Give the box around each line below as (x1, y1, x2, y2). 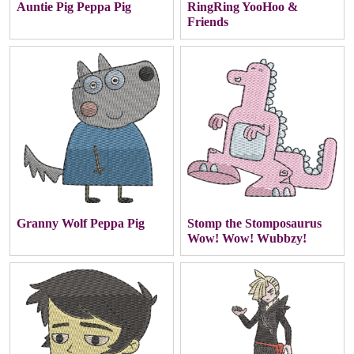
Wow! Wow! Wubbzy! (187, 232, 307, 246)
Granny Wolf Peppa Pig (17, 217, 145, 231)
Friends (187, 15, 228, 29)
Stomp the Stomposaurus (187, 217, 322, 231)
